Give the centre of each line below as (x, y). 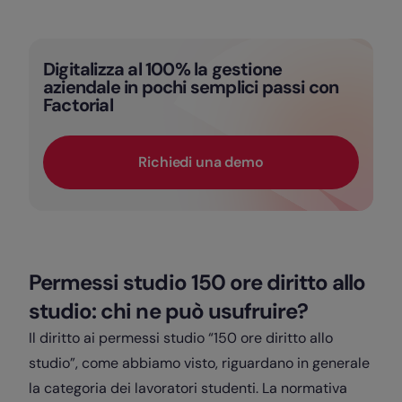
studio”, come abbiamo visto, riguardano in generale (199, 363)
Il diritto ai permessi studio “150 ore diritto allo (181, 338)
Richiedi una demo (201, 162)
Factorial (78, 105)
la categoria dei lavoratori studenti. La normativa (188, 389)
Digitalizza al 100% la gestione (163, 70)
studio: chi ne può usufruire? (169, 311)
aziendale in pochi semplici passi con (191, 87)
